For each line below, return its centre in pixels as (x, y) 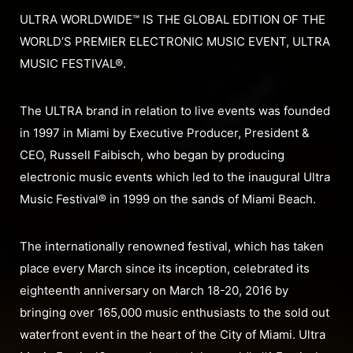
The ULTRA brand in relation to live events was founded (175, 111)
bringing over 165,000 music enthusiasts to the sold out (175, 313)
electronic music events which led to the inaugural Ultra (175, 177)
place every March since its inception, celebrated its (165, 269)
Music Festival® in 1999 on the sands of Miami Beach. (168, 199)
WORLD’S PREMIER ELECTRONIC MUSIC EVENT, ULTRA (175, 42)
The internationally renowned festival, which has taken (172, 247)
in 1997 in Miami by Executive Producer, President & (165, 133)
